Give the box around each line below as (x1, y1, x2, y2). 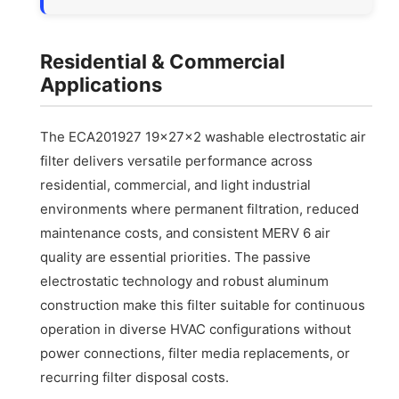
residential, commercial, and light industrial (40, 176, 312, 194)
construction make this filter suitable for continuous (40, 297, 366, 314)
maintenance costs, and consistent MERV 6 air (40, 224, 331, 242)
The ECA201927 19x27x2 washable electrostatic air (40, 128, 367, 146)
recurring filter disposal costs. (40, 369, 230, 387)
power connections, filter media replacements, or (40, 345, 351, 362)
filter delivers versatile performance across (40, 152, 313, 170)
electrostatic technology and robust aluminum (40, 273, 330, 290)
